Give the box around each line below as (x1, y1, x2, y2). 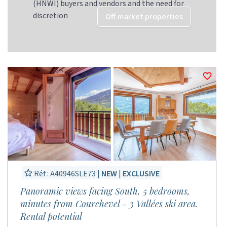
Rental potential (20, 210, 82, 222)
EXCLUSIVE (123, 168, 160, 179)
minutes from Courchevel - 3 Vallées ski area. (20, 198, 198, 210)
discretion (33, 10, 68, 21)
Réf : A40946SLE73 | (32, 168, 101, 179)
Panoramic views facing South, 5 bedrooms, (20, 185, 190, 197)
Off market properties (105, 11, 183, 22)
